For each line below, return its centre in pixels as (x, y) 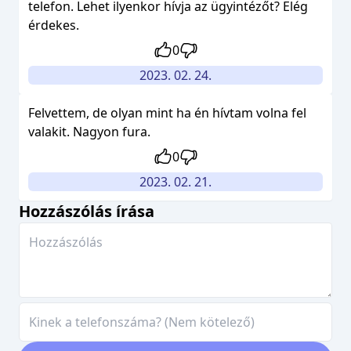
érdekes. (54, 25)
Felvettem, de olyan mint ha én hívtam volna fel (167, 113)
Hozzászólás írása (87, 211)
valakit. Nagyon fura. (89, 132)
